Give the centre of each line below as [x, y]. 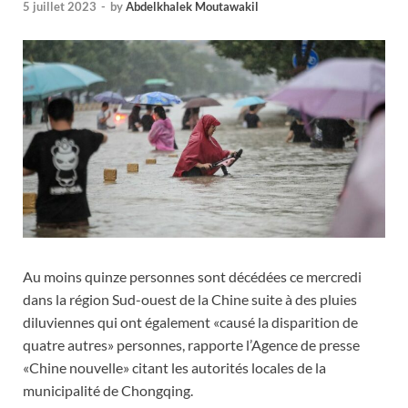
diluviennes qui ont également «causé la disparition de [190, 321]
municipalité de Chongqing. [108, 390]
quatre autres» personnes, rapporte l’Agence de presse [191, 344]
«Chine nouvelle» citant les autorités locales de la [174, 367]
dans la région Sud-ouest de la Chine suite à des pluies [190, 299]
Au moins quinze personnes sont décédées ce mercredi [192, 276]
